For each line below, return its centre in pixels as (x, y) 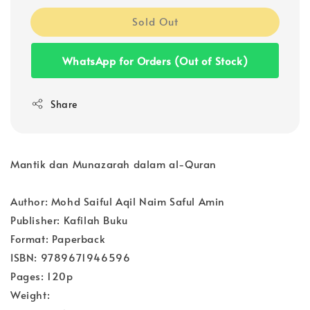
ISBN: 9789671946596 (71, 257)
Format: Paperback (58, 238)
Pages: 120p (42, 275)
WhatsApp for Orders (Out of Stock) (155, 60)
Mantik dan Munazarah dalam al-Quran (113, 163)
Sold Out (155, 21)
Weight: (30, 294)
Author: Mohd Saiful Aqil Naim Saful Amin (118, 201)
